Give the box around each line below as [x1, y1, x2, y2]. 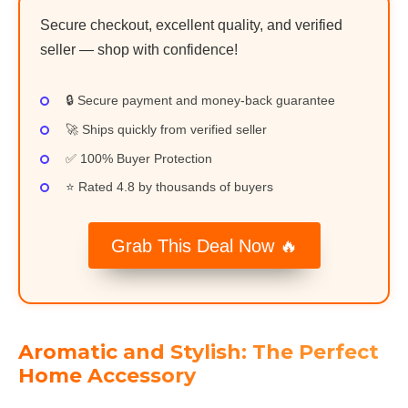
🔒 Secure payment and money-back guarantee [66, 92, 335, 107]
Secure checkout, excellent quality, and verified [40, 17, 342, 34]
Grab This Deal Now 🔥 [110, 235, 298, 256]
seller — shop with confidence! [40, 42, 238, 58]
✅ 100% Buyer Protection [66, 150, 212, 166]
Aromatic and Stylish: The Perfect [18, 340, 379, 365]
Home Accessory [18, 363, 196, 389]
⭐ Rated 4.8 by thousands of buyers [66, 179, 273, 195]
